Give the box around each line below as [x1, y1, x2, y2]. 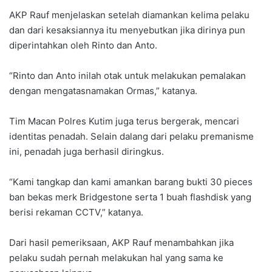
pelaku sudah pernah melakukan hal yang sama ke [9, 252, 223, 264]
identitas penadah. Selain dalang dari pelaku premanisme [9, 131, 254, 143]
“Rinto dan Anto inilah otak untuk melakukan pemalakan [9, 70, 246, 82]
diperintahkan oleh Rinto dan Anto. [9, 39, 157, 52]
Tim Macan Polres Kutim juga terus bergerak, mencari [9, 115, 239, 127]
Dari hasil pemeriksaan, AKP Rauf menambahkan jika [9, 237, 234, 249]
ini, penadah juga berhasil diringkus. [9, 146, 164, 158]
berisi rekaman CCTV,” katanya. [9, 206, 143, 219]
